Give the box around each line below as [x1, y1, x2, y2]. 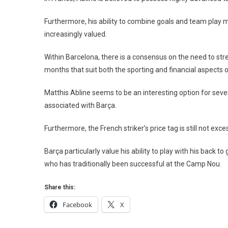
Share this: [44, 183, 75, 191]
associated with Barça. [44, 101, 117, 109]
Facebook [63, 199, 92, 209]
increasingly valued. [44, 30, 107, 38]
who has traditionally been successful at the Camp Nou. [44, 159, 221, 168]
